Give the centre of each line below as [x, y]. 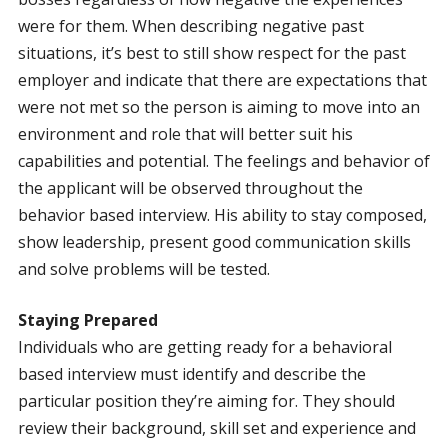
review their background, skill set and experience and [216, 427]
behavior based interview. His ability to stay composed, [222, 214]
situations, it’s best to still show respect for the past [211, 52]
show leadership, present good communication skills [214, 241]
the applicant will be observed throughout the [190, 187]
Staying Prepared [87, 319]
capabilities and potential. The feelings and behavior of [223, 160]
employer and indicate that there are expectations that [222, 79]
